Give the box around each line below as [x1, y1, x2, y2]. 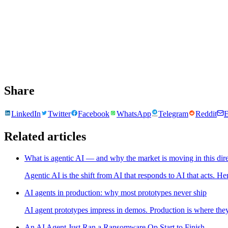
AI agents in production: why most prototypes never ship [24, 188, 207, 197]
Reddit [195, 109, 217, 118]
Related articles [4, 129, 86, 143]
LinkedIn [11, 109, 41, 118]
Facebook [78, 109, 109, 118]
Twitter [48, 109, 71, 118]
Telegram [158, 109, 188, 118]
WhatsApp [117, 109, 151, 118]
